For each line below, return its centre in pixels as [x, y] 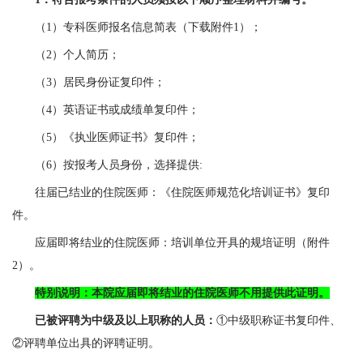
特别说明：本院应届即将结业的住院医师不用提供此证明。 [182, 293]
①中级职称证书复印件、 [278, 320]
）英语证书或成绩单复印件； [125, 109]
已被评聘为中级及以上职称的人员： [125, 320]
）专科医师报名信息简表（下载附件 [142, 27]
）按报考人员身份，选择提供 [125, 164]
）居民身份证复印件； [108, 82]
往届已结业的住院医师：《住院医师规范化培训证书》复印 [182, 192]
